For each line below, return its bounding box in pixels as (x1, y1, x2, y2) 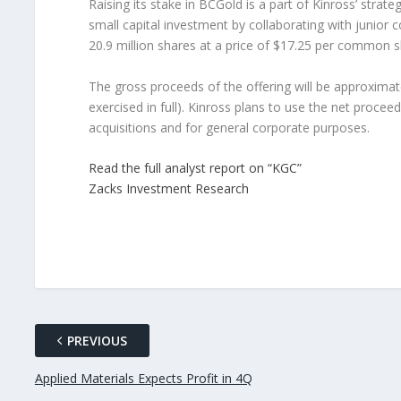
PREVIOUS (66, 331, 127, 349)
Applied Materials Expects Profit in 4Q (34, 369, 252, 387)
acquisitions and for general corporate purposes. (88, 118, 370, 136)
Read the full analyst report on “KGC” (88, 158, 302, 176)
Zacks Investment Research (88, 179, 249, 197)
